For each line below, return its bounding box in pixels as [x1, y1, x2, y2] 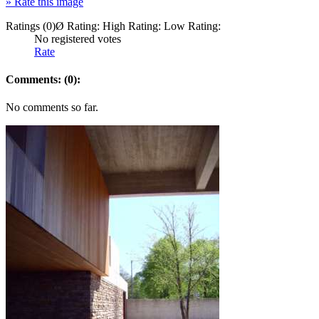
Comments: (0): [6, 73, 80, 86]
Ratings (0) [6, 19, 56, 32]
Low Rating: [164, 19, 221, 32]
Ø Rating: [56, 19, 103, 32]
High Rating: [103, 19, 164, 32]
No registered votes [34, 32, 121, 45]
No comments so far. [6, 101, 98, 114]
